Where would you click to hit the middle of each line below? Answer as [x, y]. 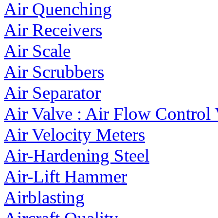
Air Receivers [53, 30]
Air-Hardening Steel [77, 156]
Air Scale [37, 51]
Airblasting [44, 198]
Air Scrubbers [54, 72]
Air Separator [52, 93]
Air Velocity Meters [74, 135]
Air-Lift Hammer [65, 177]
